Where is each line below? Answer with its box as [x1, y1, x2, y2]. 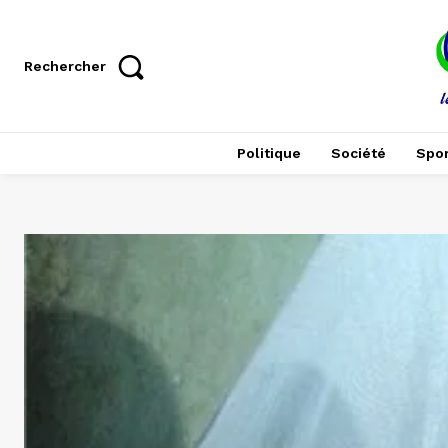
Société [330, 145, 386, 162]
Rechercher [24, 58, 106, 75]
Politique [236, 145, 301, 162]
